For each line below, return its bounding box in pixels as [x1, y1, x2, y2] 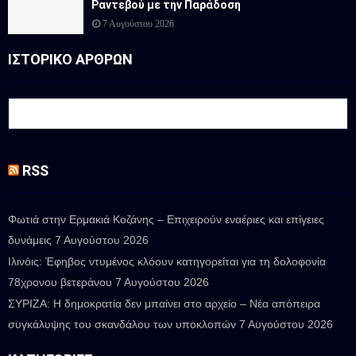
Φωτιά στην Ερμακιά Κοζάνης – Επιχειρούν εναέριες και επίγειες [8, 212, 324, 226]
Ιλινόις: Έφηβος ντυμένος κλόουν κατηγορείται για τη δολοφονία [8, 254, 326, 268]
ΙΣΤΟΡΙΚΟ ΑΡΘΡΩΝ [8, 50, 133, 68]
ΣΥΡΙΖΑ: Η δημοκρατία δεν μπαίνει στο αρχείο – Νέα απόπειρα [8, 296, 320, 310]
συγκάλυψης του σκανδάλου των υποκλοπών [8, 317, 236, 331]
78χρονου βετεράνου [8, 275, 112, 288]
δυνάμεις [8, 233, 52, 246]
